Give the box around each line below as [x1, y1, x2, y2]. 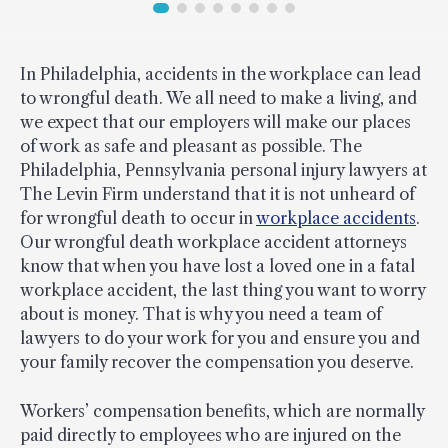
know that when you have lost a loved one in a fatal [20, 256, 415, 277]
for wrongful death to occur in [20, 208, 256, 229]
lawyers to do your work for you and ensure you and [20, 328, 420, 349]
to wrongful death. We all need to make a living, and [20, 88, 417, 109]
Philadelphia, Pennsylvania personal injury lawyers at [20, 160, 427, 181]
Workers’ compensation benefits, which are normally [20, 401, 424, 422]
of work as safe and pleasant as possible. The [20, 136, 362, 157]
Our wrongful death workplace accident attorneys [20, 232, 407, 253]
